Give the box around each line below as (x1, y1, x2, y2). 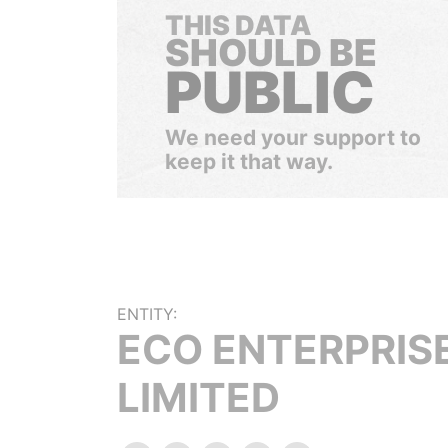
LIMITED (117, 373, 280, 422)
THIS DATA (165, 9, 311, 42)
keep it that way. (165, 149, 333, 174)
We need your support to (165, 125, 421, 150)
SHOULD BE (165, 30, 377, 75)
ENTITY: (117, 304, 177, 324)
